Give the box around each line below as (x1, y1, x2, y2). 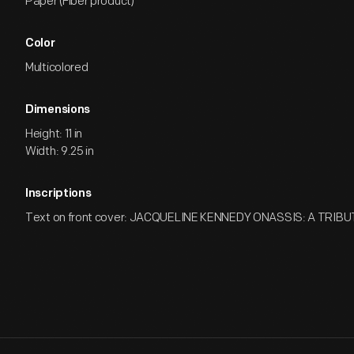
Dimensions (25, 104, 90, 116)
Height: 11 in (25, 126, 83, 141)
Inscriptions (25, 188, 92, 200)
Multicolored (25, 60, 88, 75)
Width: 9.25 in (25, 144, 94, 159)
